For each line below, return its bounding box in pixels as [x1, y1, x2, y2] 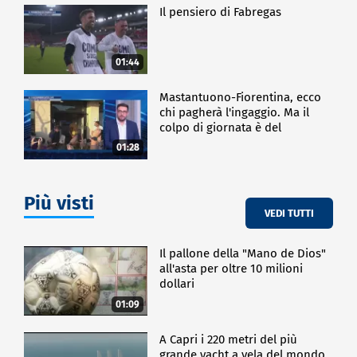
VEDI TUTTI [265, 206, 314, 219]
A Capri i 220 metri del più [159, 331, 298, 347]
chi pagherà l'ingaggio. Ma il [159, 105, 310, 120]
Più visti [24, 192, 94, 215]
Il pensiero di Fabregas [159, 4, 282, 19]
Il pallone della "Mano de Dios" [159, 246, 327, 261]
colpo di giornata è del [159, 120, 282, 135]
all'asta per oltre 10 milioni [159, 261, 304, 277]
